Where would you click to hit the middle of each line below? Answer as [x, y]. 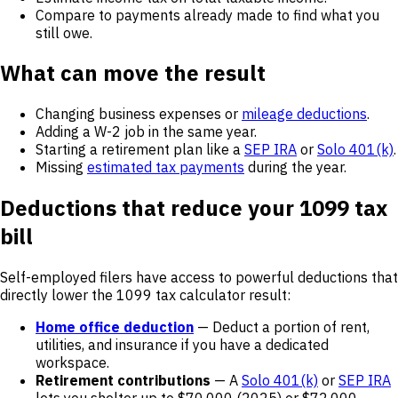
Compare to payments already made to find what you [207, 15]
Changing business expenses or [139, 114]
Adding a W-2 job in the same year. [146, 132]
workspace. [72, 363]
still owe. [64, 32]
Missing [61, 167]
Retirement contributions [123, 381]
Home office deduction [115, 327]
